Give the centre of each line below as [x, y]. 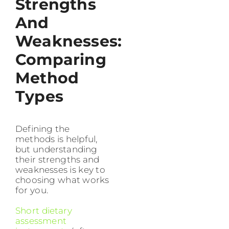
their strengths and [58, 159]
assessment [41, 221]
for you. [32, 190]
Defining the [43, 129]
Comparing [61, 59]
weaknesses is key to [60, 169]
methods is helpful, [56, 139]
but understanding [56, 149]
